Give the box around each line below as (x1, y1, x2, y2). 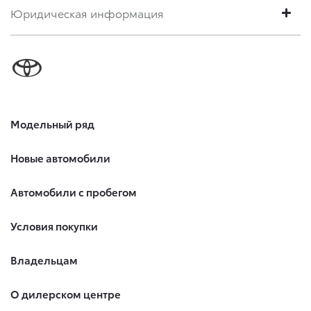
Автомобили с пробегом (10, 184, 137, 199)
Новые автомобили (10, 150, 110, 165)
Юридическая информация (10, 5, 164, 22)
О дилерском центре (10, 286, 121, 301)
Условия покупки (10, 218, 98, 233)
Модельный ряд (10, 116, 94, 131)
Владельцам (10, 252, 78, 267)
